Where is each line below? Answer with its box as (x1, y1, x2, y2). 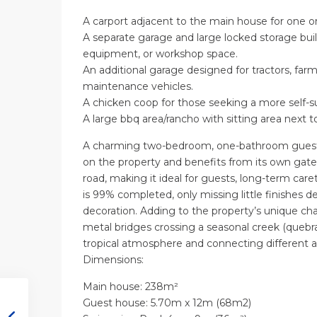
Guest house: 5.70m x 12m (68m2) (83, 296, 251, 310)
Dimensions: (83, 253, 144, 267)
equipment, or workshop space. (83, 47, 238, 61)
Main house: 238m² (83, 280, 181, 294)
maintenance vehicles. (83, 80, 193, 93)
